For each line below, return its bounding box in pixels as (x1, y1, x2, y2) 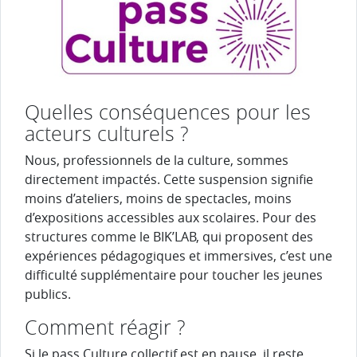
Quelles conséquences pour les (25, 98, 311, 125)
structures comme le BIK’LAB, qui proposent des (25, 227, 313, 245)
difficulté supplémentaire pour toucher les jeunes (25, 265, 323, 284)
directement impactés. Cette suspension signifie (25, 170, 313, 188)
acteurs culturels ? (25, 120, 189, 147)
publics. (25, 284, 71, 303)
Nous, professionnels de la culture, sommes (25, 151, 288, 169)
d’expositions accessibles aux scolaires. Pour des (25, 208, 316, 226)
